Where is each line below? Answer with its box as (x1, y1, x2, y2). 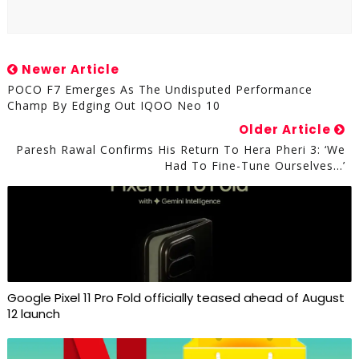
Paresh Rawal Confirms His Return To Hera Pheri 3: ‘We (16, 141, 346, 157)
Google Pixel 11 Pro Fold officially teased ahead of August (6, 288, 345, 306)
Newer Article (18, 60, 119, 78)
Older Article (239, 120, 335, 138)
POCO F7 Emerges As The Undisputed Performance (6, 81, 313, 97)
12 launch (6, 305, 60, 322)
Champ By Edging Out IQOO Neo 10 (6, 97, 220, 113)
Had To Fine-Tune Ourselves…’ (164, 157, 346, 173)
